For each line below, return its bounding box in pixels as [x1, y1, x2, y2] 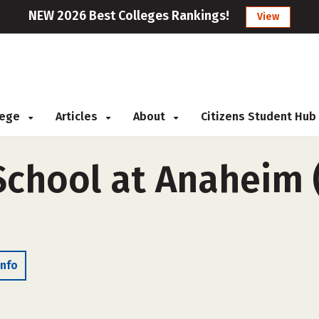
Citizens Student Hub [201, 110, 316, 123]
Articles [56, 110, 100, 123]
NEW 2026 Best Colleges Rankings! [28, 8, 229, 23]
